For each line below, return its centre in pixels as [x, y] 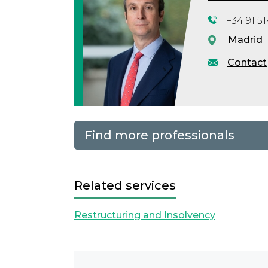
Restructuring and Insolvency [145, 215]
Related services [125, 186]
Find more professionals [159, 135]
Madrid [245, 40]
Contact [247, 63]
